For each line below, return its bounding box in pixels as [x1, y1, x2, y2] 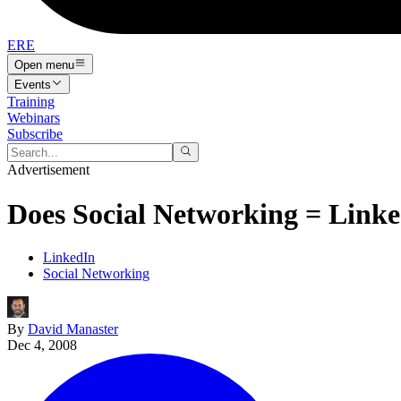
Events [14, 77, 51, 91]
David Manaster [28, 321, 118, 337]
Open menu [14, 57, 74, 72]
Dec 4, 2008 [7, 337, 77, 354]
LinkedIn [43, 250, 95, 266]
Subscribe [7, 125, 63, 141]
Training [7, 93, 55, 109]
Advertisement [7, 162, 90, 178]
